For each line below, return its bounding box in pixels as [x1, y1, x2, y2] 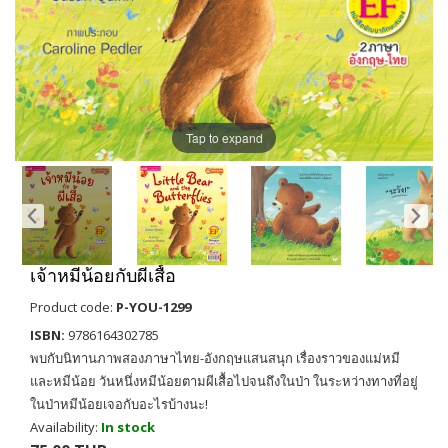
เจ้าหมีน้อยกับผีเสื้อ [30, 263, 176, 288]
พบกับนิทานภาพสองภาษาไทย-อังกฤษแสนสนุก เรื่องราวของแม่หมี [30, 349, 400, 368]
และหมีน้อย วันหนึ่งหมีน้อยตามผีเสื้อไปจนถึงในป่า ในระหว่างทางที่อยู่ [30, 372, 418, 391]
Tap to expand [185, 128, 263, 146]
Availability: [30, 418, 101, 437]
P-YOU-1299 [116, 298, 191, 317]
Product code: [30, 298, 116, 317]
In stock [101, 418, 155, 437]
